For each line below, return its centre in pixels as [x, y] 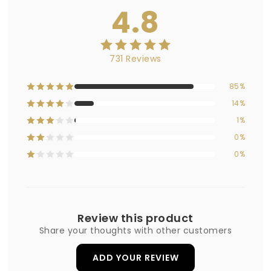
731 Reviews [135, 59]
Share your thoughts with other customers [135, 231]
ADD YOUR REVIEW [135, 257]
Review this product [135, 218]
